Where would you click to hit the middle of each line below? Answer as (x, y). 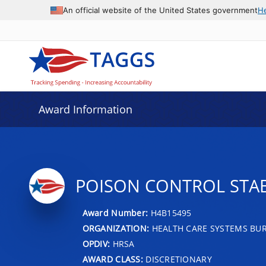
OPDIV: (96, 243)
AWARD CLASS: (113, 259)
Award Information (85, 109)
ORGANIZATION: (116, 228)
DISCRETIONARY (177, 259)
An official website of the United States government (160, 10)
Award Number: (116, 213)
